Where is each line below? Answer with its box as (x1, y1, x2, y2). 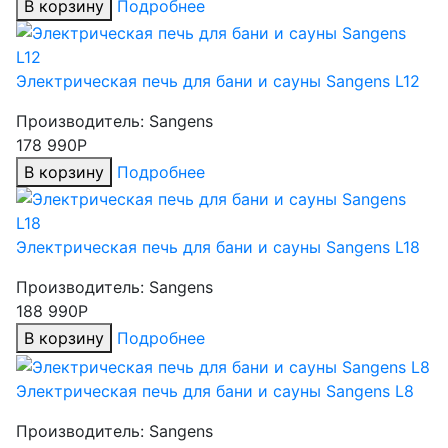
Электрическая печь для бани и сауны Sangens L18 (16, 237, 420, 257)
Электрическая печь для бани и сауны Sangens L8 (16, 380, 414, 401)
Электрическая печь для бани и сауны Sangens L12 (16, 71, 420, 91)
